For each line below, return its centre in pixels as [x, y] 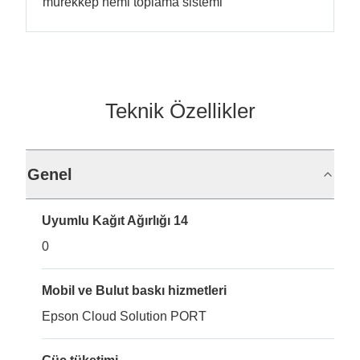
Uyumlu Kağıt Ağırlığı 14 [115, 221]
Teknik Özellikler [180, 111]
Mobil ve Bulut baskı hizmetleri [134, 290]
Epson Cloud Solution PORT [124, 316]
